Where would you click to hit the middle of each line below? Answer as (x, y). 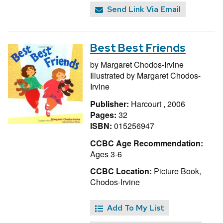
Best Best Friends (138, 48)
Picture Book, (176, 171)
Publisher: (111, 104)
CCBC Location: (121, 171)
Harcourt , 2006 (158, 104)
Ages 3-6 (106, 154)
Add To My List (136, 208)
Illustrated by (113, 76)
